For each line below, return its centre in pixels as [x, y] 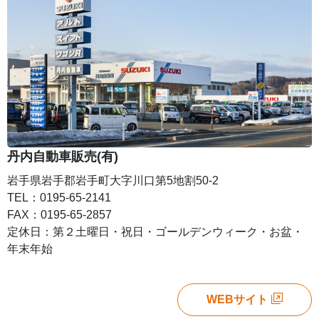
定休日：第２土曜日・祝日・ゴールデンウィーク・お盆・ [155, 231]
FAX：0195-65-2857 [59, 214]
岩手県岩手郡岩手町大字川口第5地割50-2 [113, 180]
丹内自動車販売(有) [63, 156]
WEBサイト [237, 299]
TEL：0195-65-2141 [59, 197]
